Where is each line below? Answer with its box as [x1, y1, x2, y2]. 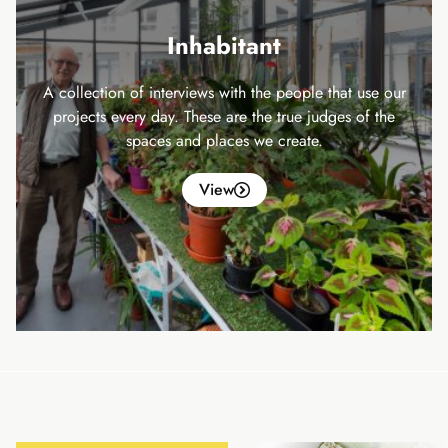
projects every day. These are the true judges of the [53, 104, 395, 128]
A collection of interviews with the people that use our [42, 80, 406, 104]
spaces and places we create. [125, 128, 323, 152]
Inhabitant [167, 27, 281, 63]
